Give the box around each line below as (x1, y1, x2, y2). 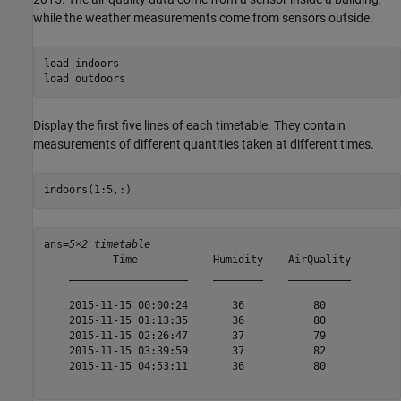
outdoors (74, 73, 125, 86)
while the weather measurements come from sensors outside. (33, 10, 373, 25)
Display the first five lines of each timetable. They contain (33, 117, 346, 132)
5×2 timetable (68, 238, 150, 252)
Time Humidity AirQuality (43, 253, 351, 267)
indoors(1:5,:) (43, 183, 132, 197)
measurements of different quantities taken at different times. (33, 136, 374, 151)
